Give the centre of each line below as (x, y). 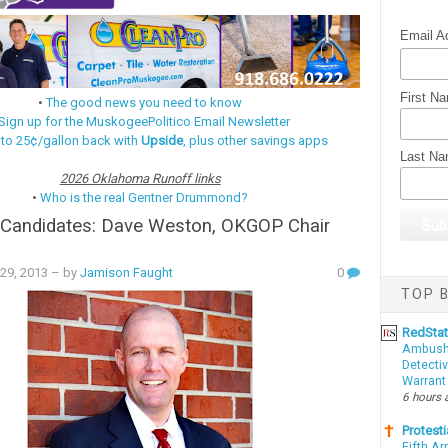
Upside (162, 141)
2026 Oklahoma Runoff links (140, 179)
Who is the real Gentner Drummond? (144, 198)
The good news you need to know (144, 103)
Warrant (423, 381)
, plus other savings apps (256, 141)
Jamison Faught (126, 273)
